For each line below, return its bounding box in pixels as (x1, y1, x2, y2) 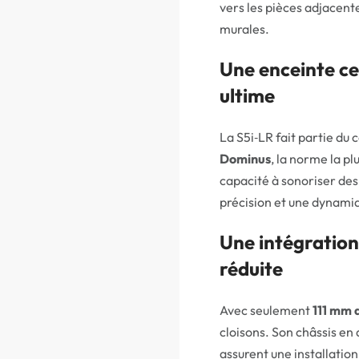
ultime (220, 83, 275, 107)
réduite (220, 256, 283, 280)
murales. (220, 21, 269, 37)
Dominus (220, 151, 271, 167)
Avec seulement (220, 302, 313, 318)
